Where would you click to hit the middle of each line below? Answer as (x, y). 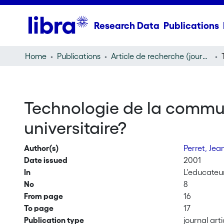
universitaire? (75, 128)
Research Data (126, 25)
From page (43, 196)
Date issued (45, 160)
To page (38, 208)
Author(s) (41, 148)
